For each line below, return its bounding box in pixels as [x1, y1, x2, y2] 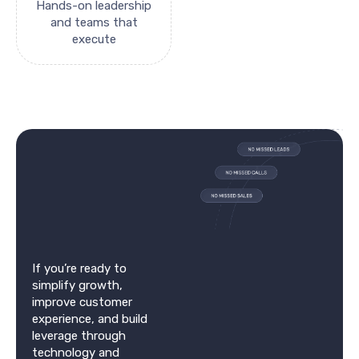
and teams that [50, 14, 138, 30]
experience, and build [32, 311, 147, 326]
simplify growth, [32, 277, 123, 292]
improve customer [32, 294, 132, 309]
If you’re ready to [32, 260, 127, 276]
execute [71, 31, 116, 46]
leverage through [32, 328, 126, 343]
